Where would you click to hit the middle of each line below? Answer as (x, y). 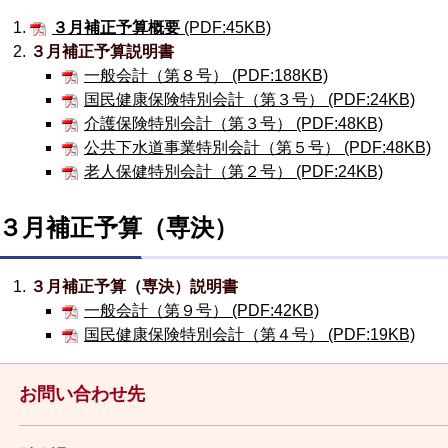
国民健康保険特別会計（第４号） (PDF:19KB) (249, 334)
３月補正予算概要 (116, 27)
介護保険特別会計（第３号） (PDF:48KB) (233, 123)
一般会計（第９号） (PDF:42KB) (201, 310)
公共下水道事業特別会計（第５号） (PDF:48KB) (257, 147)
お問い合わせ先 (82, 394)
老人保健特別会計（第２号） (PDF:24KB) (233, 171)
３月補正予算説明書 (102, 51)
